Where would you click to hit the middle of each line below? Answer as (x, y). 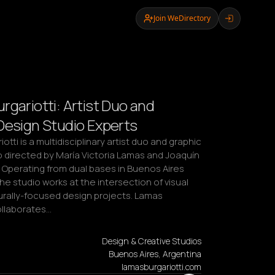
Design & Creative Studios (152, 241)
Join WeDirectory (182, 18)
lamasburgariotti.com (161, 267)
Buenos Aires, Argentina (155, 254)
